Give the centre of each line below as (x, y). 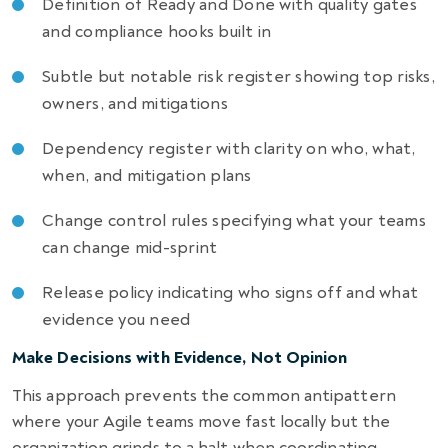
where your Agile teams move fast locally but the (201, 421)
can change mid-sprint (130, 247)
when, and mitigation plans (147, 175)
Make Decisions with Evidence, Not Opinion (180, 357)
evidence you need (116, 319)
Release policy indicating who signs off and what (230, 292)
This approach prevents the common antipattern (204, 395)
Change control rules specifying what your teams (234, 220)
